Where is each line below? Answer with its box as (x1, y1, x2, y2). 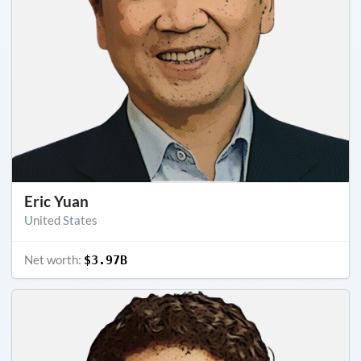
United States (24, 212, 98, 227)
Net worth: (24, 251, 84, 267)
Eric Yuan (24, 191, 89, 210)
